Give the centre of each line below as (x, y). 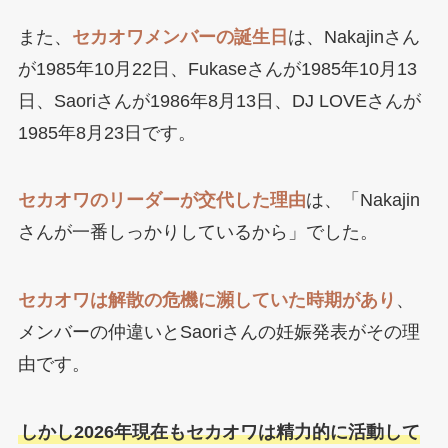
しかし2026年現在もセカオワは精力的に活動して (219, 432)
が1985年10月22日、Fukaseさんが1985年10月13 (217, 68)
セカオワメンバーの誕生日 (179, 36)
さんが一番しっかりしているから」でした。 (197, 232)
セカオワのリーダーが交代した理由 (161, 200)
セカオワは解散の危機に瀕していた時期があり (206, 300)
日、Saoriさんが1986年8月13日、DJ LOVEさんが (219, 100)
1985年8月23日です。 (106, 132)
